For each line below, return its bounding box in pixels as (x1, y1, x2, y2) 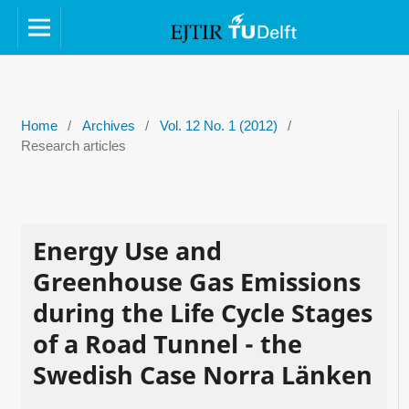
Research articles (20, 138, 126, 153)
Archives (81, 118, 135, 133)
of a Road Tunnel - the (32, 326, 302, 361)
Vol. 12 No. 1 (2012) (159, 118, 278, 133)
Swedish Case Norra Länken (32, 357, 372, 392)
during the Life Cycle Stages (32, 295, 372, 330)
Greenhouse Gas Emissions (32, 264, 361, 299)
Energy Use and (32, 233, 222, 267)
